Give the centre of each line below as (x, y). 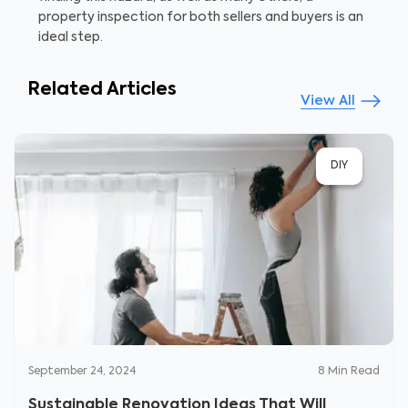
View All (328, 101)
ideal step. (72, 37)
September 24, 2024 (82, 372)
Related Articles (102, 90)
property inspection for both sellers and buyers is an (201, 17)
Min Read (354, 372)
